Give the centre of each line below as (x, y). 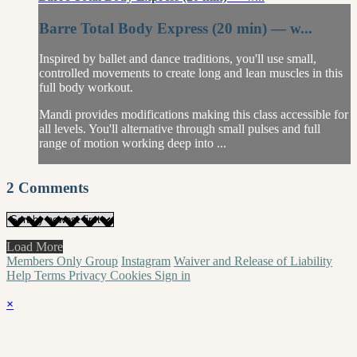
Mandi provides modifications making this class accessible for (194, 115)
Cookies (132, 275)
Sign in (173, 275)
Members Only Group (62, 261)
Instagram (146, 261)
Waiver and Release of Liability (253, 261)
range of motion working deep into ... (133, 143)
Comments (53, 188)
